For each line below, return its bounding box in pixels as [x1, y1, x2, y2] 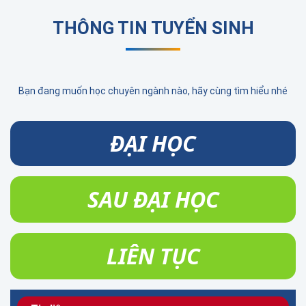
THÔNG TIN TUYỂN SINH [52, 17, 254, 38]
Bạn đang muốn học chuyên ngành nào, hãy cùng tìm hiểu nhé [18, 85, 288, 96]
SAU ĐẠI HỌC [87, 184, 219, 214]
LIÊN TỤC [106, 240, 200, 270]
